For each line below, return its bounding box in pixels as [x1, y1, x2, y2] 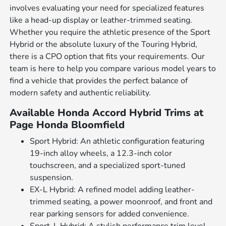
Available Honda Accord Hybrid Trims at [10, 106, 204, 120]
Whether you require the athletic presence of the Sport [10, 27, 211, 38]
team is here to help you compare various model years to [10, 63, 216, 75]
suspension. [30, 172, 74, 184]
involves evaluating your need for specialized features [10, 3, 205, 14]
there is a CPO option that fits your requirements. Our [10, 51, 205, 63]
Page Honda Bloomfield [10, 118, 125, 132]
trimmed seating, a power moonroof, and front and [30, 196, 213, 208]
